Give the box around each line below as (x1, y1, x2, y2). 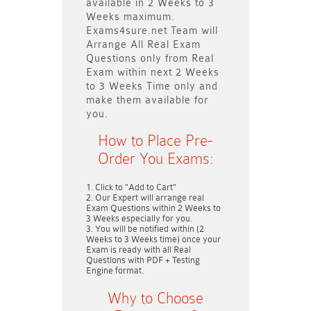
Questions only (86, 53, 162, 65)
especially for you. (119, 213, 192, 224)
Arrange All (86, 39, 144, 51)
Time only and (143, 81, 218, 92)
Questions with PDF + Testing (86, 255, 200, 265)
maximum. (120, 11, 175, 23)
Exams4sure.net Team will (86, 25, 218, 37)
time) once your (158, 234, 221, 244)
